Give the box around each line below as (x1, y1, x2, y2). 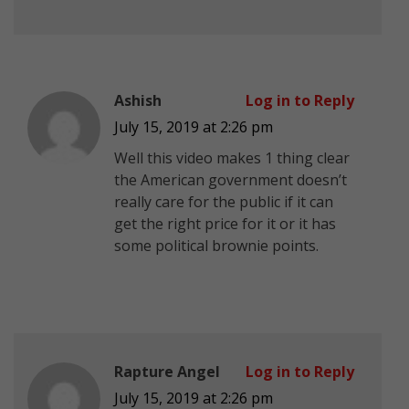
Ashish (114, 89, 162, 110)
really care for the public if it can (114, 191, 333, 212)
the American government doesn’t (114, 169, 347, 190)
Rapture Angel (114, 361, 220, 382)
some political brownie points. (114, 235, 319, 256)
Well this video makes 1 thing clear (114, 147, 350, 168)
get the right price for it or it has (114, 213, 336, 234)
